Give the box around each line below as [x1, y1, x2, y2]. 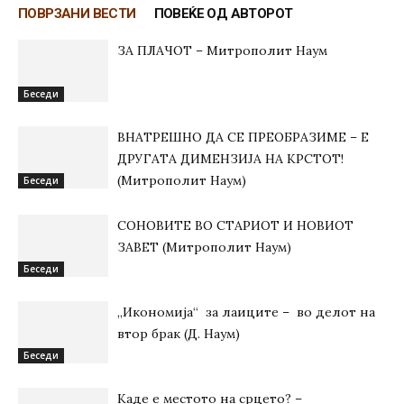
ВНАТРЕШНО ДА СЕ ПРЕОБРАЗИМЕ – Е [117, 129, 369, 145]
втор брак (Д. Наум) [117, 326, 240, 342]
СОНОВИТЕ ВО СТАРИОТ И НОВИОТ [117, 217, 353, 234]
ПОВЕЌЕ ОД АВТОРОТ [153, 5, 293, 22]
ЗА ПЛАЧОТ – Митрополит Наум [117, 42, 327, 59]
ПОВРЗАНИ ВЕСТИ [18, 5, 136, 22]
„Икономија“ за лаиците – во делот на [117, 304, 375, 320]
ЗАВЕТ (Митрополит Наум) [117, 239, 291, 255]
